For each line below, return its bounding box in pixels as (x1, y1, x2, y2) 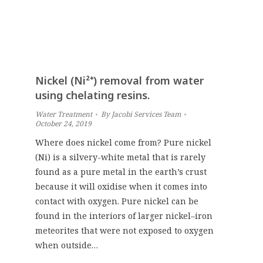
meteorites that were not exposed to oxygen (35, 224, 214, 236)
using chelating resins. (35, 87, 150, 102)
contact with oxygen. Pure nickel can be (35, 195, 198, 207)
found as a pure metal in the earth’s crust (35, 166, 207, 177)
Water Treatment (35, 109, 92, 119)
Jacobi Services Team (112, 109, 181, 119)
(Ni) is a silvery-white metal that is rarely (35, 151, 205, 163)
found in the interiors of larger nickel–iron (35, 210, 213, 221)
